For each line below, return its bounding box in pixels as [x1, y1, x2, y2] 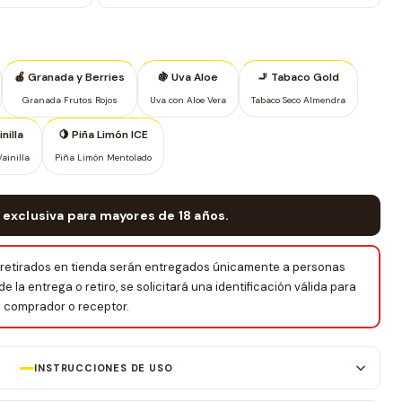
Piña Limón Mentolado [55, 152, 152, 163]
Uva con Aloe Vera [150, 94, 226, 106]
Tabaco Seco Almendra [251, 94, 345, 106]
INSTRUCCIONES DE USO [34, 362, 173, 374]
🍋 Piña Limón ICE [58, 127, 148, 142]
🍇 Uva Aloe [158, 70, 218, 84]
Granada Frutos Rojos [22, 94, 118, 106]
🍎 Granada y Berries [14, 70, 125, 84]
